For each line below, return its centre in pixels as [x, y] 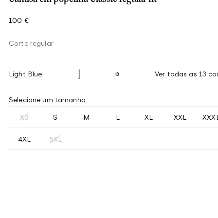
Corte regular [31, 43]
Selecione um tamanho [47, 100]
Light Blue [26, 74]
